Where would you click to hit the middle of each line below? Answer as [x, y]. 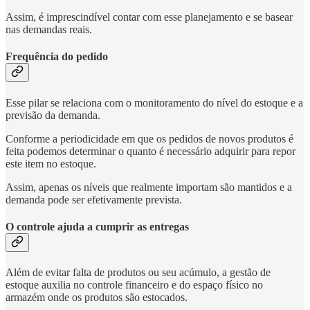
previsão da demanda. [54, 115]
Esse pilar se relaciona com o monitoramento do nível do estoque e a [154, 102]
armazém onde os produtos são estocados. [98, 298]
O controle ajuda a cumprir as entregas [97, 226]
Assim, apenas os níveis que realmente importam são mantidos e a [149, 187]
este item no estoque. [51, 163]
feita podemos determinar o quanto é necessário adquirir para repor [151, 151]
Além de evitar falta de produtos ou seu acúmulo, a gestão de [138, 273]
